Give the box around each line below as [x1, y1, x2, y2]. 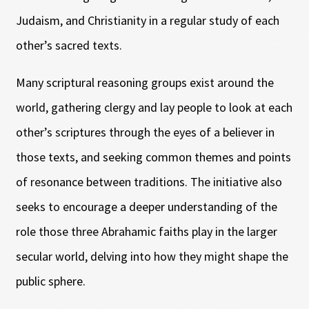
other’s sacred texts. [15, 37, 122, 53]
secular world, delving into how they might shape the [15, 248, 288, 264]
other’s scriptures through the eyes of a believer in [15, 123, 275, 140]
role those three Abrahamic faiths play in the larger [15, 223, 277, 239]
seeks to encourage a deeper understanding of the [15, 198, 277, 215]
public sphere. [15, 272, 86, 289]
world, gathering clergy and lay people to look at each [15, 99, 292, 115]
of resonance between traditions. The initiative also [15, 173, 282, 190]
